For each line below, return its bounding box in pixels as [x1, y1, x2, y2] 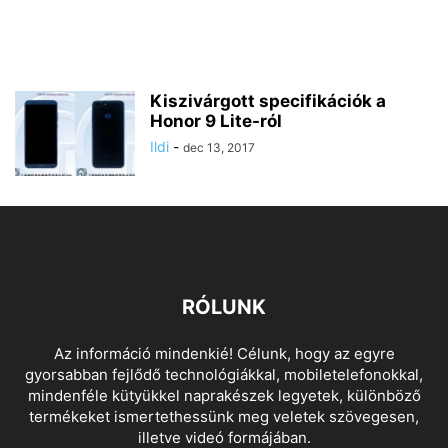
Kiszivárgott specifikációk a [150, 91, 386, 112]
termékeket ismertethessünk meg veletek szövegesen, [29, 407, 419, 427]
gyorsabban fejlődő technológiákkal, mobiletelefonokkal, [25, 365, 423, 385]
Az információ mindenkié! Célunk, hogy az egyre [53, 344, 395, 364]
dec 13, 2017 [183, 140, 255, 156]
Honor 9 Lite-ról [150, 111, 282, 132]
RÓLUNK [182, 295, 266, 320]
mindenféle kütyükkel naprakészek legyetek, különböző [27, 386, 421, 406]
